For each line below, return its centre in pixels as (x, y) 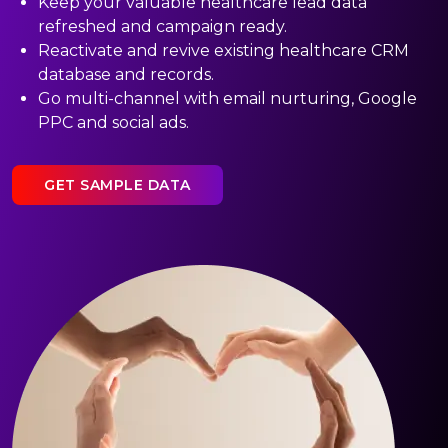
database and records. (125, 74)
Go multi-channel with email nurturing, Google (227, 98)
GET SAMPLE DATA (117, 184)
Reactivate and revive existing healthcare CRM (223, 50)
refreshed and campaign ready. (162, 26)
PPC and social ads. (113, 122)
